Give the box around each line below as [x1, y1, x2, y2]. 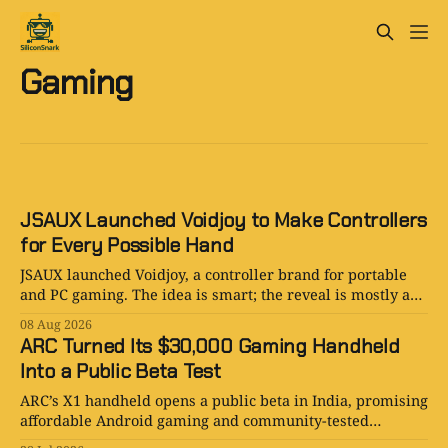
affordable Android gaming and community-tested [20, 410, 369, 431]
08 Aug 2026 [20, 316, 92, 334]
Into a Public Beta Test [20, 358, 221, 385]
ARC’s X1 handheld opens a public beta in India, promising [20, 390, 428, 411]
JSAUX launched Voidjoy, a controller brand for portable [20, 264, 407, 285]
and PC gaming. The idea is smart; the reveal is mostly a [20, 284, 410, 305]
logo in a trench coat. [20, 304, 164, 325]
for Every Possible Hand [20, 232, 234, 259]
